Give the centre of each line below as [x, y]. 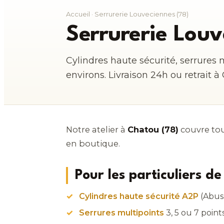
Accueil [78, 14]
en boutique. [93, 143]
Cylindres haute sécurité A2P [139, 196]
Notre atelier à [97, 129]
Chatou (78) [153, 129]
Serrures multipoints [122, 212]
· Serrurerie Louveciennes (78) [139, 14]
